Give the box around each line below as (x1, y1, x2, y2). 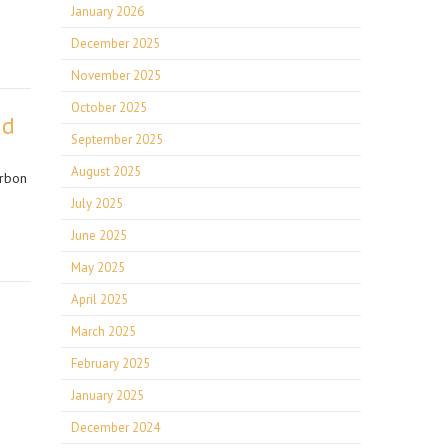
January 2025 (71, 387, 144, 404)
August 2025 (71, 163, 141, 180)
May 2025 (71, 259, 125, 276)
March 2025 (71, 323, 136, 340)
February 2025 (71, 355, 150, 372)
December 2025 (71, 35, 160, 52)
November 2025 (71, 67, 161, 84)
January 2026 (71, 3, 144, 20)
